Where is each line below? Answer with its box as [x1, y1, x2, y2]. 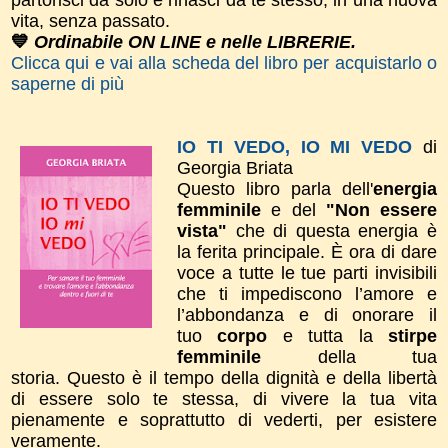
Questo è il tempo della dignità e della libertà [67, 367, 437, 388]
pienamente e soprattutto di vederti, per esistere [11, 409, 437, 430]
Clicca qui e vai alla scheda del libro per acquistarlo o [11, 52, 437, 73]
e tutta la [282, 325, 389, 346]
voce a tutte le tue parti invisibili [177, 262, 437, 283]
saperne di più [11, 73, 124, 94]
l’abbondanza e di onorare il [177, 304, 437, 325]
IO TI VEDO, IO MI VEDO [177, 136, 413, 157]
